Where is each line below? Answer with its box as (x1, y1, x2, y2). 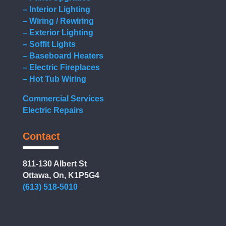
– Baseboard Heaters (22, 51, 103, 61)
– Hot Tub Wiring (22, 75, 86, 84)
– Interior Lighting (22, 5, 90, 14)
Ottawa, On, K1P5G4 (22, 171, 99, 180)
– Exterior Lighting (22, 28, 93, 37)
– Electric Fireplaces (22, 63, 100, 72)
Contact (22, 131, 60, 142)
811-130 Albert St (22, 159, 87, 168)
